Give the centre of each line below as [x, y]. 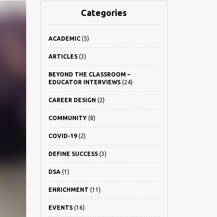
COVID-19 [62, 136]
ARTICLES [63, 56]
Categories [104, 13]
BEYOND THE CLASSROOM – [89, 74]
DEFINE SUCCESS [73, 154]
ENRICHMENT [68, 190]
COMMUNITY [67, 118]
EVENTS [60, 208]
